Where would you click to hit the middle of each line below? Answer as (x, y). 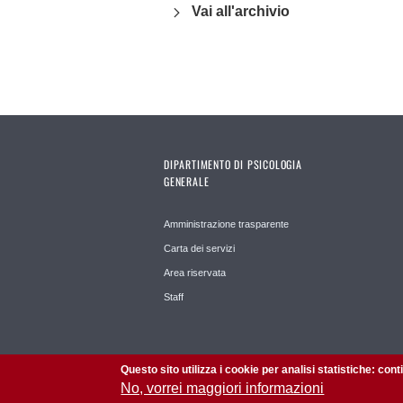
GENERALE (187, 181)
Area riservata (195, 272)
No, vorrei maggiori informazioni (223, 388)
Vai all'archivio (239, 11)
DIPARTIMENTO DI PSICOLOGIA (233, 164)
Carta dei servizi (199, 248)
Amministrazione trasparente (226, 224)
